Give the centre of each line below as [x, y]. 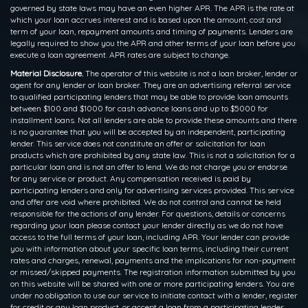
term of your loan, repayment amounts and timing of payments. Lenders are [152, 32]
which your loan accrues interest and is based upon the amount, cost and [146, 20]
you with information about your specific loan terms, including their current [150, 249]
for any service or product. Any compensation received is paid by [131, 179]
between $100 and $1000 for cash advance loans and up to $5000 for [139, 109]
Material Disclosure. [47, 74]
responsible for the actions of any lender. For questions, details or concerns [148, 214]
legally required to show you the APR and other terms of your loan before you [153, 43]
